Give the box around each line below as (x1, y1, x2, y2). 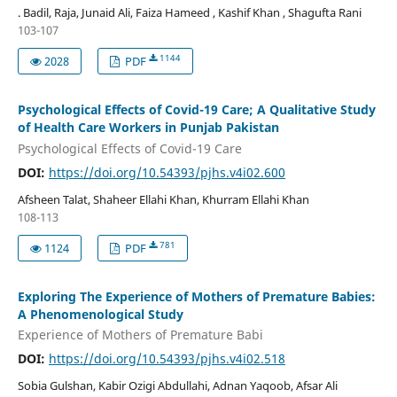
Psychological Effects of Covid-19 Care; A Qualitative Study (17, 101, 376, 119)
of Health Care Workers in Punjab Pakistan (17, 119, 279, 136)
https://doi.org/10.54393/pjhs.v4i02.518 (48, 350, 285, 368)
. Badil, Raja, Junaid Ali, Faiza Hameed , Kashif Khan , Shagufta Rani (17, 4, 362, 21)
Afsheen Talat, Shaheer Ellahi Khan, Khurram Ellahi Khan (17, 191, 309, 207)
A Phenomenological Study (17, 305, 183, 323)
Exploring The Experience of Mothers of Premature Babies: (17, 287, 376, 305)
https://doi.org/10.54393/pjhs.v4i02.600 (48, 163, 285, 181)
